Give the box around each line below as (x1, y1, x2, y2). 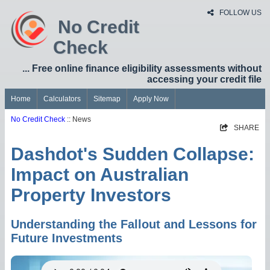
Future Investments (11, 231, 122, 245)
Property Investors (11, 185, 171, 206)
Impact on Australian (11, 165, 189, 185)
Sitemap (93, 95, 121, 103)
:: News (65, 115, 91, 124)
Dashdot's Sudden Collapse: (11, 144, 254, 165)
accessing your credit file (147, 74, 262, 84)
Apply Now (133, 95, 169, 103)
